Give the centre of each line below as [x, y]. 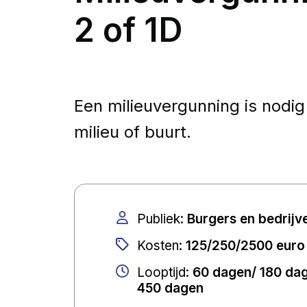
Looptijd [161, 272]
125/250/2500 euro [245, 245]
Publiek [159, 219]
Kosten [158, 245]
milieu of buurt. [133, 132]
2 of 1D [128, 29]
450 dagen [170, 288]
